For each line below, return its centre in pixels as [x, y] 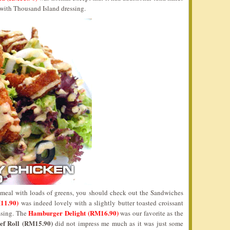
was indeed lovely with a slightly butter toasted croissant [101, 203]
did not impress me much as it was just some [118, 223]
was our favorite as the [151, 213]
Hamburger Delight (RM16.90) [73, 213]
